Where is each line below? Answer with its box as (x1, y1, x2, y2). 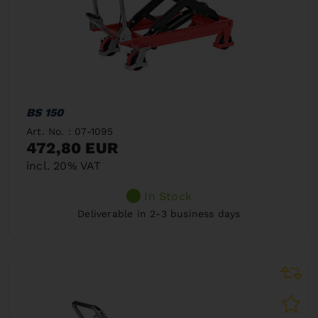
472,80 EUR (26, 138, 118, 157)
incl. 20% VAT (26, 158, 102, 172)
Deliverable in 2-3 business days (77, 207, 241, 219)
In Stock (144, 189, 192, 203)
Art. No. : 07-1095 (26, 125, 114, 137)
